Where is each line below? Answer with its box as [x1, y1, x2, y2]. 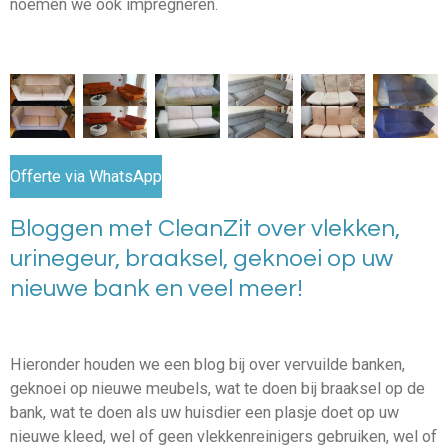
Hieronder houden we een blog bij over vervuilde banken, [10, 354, 405, 374]
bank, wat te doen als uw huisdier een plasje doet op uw [10, 402, 399, 422]
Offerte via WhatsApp [10, 166, 162, 186]
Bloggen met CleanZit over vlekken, [10, 215, 400, 241]
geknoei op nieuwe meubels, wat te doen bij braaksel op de [10, 378, 425, 398]
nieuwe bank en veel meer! [10, 275, 303, 301]
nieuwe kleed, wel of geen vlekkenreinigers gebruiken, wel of [10, 426, 437, 446]
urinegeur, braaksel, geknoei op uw [10, 245, 393, 271]
